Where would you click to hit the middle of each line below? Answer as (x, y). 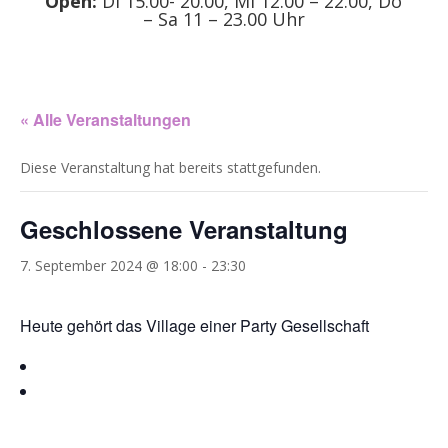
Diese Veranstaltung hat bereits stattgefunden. (170, 168)
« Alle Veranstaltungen (105, 120)
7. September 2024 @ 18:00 (109, 266)
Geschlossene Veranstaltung (184, 229)
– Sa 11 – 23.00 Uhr (223, 19)
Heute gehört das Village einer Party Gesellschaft (194, 326)
